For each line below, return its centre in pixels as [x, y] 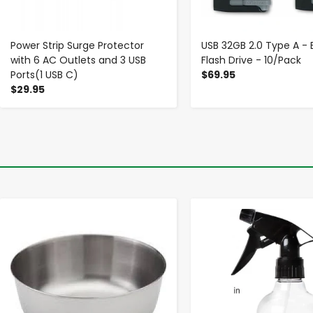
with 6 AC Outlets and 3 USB [78, 60]
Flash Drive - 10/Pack [251, 60]
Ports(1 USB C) [44, 75]
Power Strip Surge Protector [77, 46]
